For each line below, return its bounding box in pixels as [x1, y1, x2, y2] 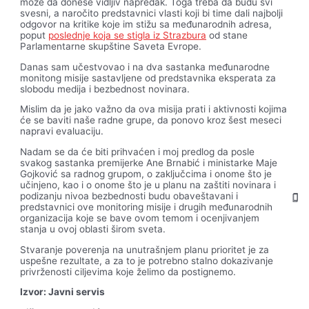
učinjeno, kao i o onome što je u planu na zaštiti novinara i [20, 179, 277, 191]
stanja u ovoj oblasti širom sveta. [20, 223, 166, 235]
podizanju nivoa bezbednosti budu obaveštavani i [20, 190, 239, 202]
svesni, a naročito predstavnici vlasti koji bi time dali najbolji [20, 8, 283, 19]
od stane [206, 30, 248, 41]
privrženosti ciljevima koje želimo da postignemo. [20, 266, 237, 277]
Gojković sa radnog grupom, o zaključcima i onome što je [20, 168, 272, 180]
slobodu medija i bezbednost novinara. [20, 83, 190, 94]
